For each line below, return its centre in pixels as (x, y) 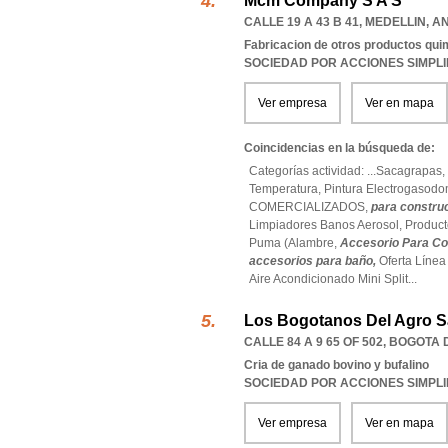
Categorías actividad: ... (312, 171)
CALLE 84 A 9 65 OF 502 (313, 342)
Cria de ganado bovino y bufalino (336, 365)
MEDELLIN (395, 22)
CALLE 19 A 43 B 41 (301, 22)
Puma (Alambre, (294, 243)
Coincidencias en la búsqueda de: (339, 148)
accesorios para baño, (314, 261)
